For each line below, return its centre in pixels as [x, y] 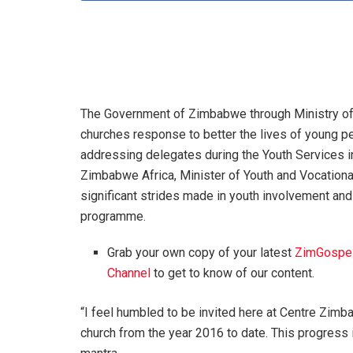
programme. [113, 216]
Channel [129, 273]
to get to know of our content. [233, 273]
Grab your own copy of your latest [201, 252]
